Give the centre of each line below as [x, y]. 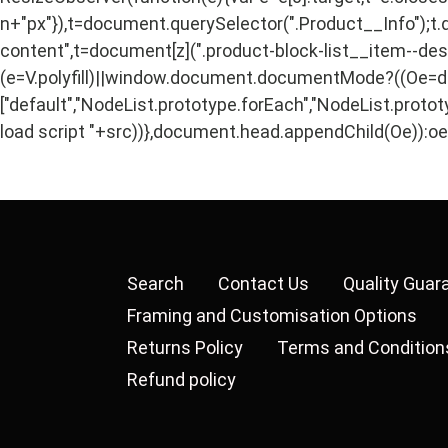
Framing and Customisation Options [272, 315]
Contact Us [263, 283]
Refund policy [181, 379]
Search [155, 283]
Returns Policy [185, 347]
